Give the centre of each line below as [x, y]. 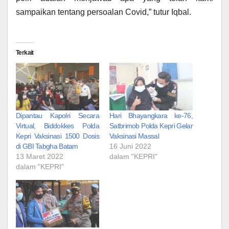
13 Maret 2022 [40, 157]
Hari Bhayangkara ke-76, [151, 116]
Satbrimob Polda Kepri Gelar [151, 126]
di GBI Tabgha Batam [47, 146]
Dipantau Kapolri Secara [58, 116]
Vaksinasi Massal [134, 136]
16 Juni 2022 [130, 146]
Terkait [25, 53]
